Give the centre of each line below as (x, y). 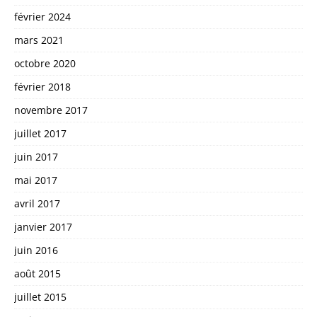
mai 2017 (36, 180)
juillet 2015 (40, 296)
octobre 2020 (45, 63)
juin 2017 (36, 156)
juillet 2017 (40, 133)
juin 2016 (36, 250)
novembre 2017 (51, 110)
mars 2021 (39, 40)
